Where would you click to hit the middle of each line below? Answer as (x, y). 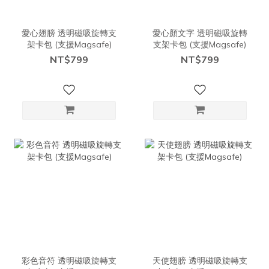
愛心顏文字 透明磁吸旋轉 (200, 33)
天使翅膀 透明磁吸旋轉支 (200, 260)
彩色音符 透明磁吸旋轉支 (69, 260)
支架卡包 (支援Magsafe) (200, 44)
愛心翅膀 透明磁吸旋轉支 (69, 33)
